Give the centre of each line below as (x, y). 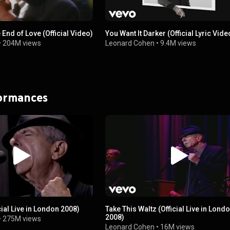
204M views (22, 43)
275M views (22, 218)
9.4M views (178, 43)
